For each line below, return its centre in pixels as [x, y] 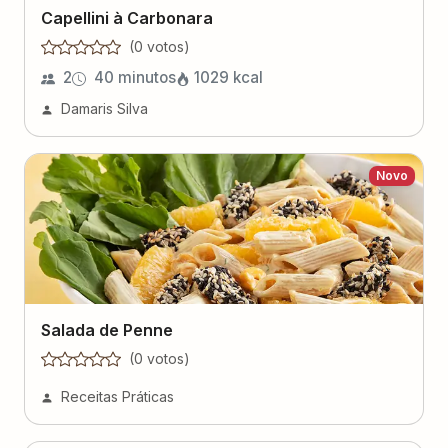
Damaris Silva [104, 108]
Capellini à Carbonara [127, 18]
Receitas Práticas [117, 396]
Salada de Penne [107, 330]
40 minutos [135, 77]
